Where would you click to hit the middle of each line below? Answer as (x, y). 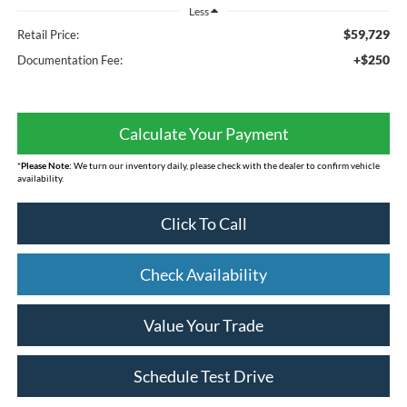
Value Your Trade (203, 326)
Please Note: (46, 166)
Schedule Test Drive (203, 377)
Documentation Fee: (69, 60)
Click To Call (203, 224)
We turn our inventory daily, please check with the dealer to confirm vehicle (225, 166)
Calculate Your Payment (203, 134)
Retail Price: (48, 35)
